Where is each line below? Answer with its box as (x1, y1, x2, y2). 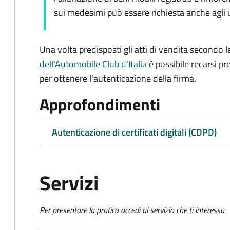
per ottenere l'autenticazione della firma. (40, 71, 196, 85)
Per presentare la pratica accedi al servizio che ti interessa (40, 204, 224, 216)
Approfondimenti (40, 92, 160, 117)
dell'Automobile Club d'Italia (40, 57, 147, 71)
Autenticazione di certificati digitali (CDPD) (52, 125, 217, 139)
